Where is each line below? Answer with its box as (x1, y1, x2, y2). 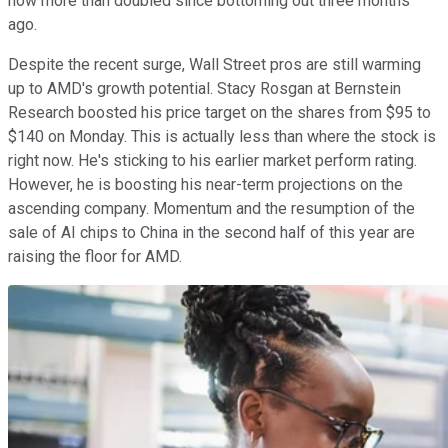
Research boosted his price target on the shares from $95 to (8, 102, 431, 122)
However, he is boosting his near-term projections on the (8, 174, 403, 194)
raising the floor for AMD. (8, 246, 182, 266)
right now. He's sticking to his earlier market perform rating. (8, 150, 417, 170)
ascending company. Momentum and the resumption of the (8, 198, 415, 218)
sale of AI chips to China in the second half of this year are (8, 222, 415, 242)
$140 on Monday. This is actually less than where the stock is (8, 126, 436, 146)
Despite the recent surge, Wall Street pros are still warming (8, 54, 421, 74)
